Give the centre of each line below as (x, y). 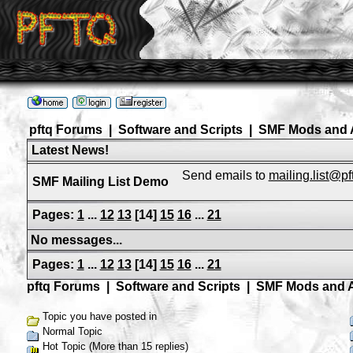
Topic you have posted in (98, 316)
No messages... (76, 240)
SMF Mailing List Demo (100, 182)
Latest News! (70, 150)
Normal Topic (71, 331)
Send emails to (225, 175)
